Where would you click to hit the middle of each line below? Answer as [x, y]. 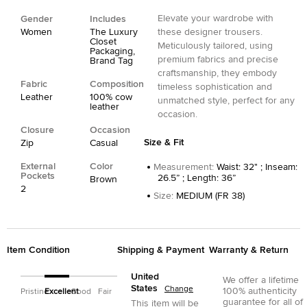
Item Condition [38, 250]
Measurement [183, 167]
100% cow [111, 97]
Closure [37, 130]
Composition [117, 84]
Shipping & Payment [161, 250]
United [145, 277]
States [144, 288]
